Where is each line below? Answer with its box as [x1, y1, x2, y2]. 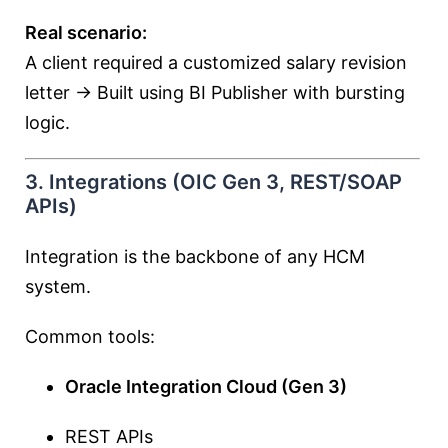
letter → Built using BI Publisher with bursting [25, 82, 405, 103]
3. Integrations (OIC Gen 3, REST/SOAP [25, 170, 402, 194]
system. [25, 276, 91, 297]
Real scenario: [25, 22, 147, 43]
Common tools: [25, 326, 155, 347]
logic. [25, 112, 70, 133]
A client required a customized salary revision [25, 52, 407, 73]
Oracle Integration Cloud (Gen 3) [65, 376, 347, 397]
